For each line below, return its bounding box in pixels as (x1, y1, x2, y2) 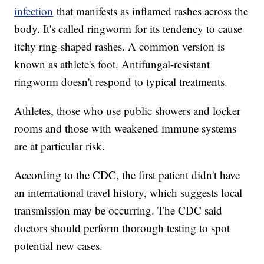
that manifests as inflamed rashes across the (53, 4, 249, 19)
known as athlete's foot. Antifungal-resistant (14, 57, 210, 72)
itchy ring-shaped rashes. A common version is (14, 39, 225, 54)
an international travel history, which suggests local (14, 185, 243, 200)
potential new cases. (14, 238, 103, 253)
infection (14, 4, 54, 19)
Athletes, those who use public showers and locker (14, 103, 241, 118)
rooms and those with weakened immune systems (14, 121, 237, 136)
